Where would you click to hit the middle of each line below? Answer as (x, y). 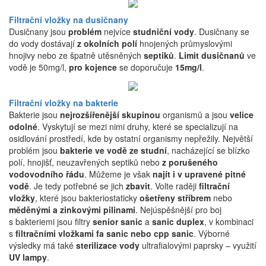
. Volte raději (175, 186)
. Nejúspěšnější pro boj (178, 210)
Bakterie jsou (34, 115)
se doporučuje (146, 67)
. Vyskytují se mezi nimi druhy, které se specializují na (138, 127)
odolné (23, 127)
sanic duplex (178, 222)
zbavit (138, 186)
